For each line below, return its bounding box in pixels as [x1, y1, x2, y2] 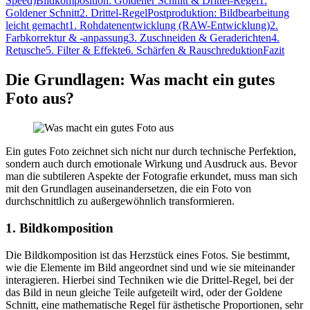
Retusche [6, 44, 46, 57]
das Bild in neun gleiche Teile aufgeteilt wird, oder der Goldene [6, 286, 282, 298]
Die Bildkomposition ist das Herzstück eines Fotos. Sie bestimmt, [6, 248, 290, 261]
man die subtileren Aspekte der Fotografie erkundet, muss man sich [6, 170, 298, 183]
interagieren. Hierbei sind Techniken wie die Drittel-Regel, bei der [6, 273, 293, 286]
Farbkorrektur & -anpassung [6, 32, 129, 44]
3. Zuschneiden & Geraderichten [129, 32, 271, 44]
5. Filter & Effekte [46, 44, 125, 57]
